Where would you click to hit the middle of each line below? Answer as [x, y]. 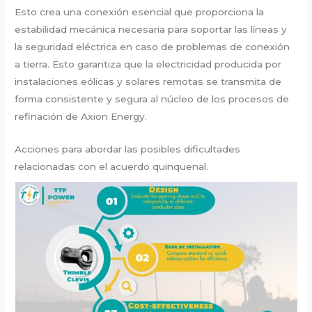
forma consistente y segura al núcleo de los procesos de [152, 99]
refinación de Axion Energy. [81, 116]
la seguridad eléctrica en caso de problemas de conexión [153, 47]
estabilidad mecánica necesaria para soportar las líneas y [151, 29]
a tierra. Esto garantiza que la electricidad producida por [148, 64]
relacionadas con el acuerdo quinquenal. [112, 166]
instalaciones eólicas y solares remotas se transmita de [148, 81]
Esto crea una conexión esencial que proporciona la [140, 12]
